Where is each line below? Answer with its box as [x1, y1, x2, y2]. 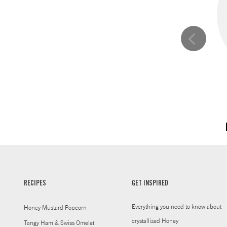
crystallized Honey [132, 218, 179, 224]
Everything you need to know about [132, 204, 222, 210]
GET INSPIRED [132, 180, 169, 188]
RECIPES [24, 180, 46, 188]
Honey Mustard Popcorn [24, 205, 87, 211]
